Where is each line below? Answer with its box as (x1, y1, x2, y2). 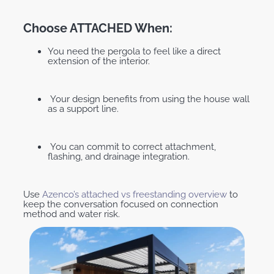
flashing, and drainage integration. (48, 150, 190, 162)
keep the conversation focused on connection (23, 198, 218, 210)
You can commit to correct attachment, (50, 141, 216, 152)
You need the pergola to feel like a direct (48, 45, 221, 57)
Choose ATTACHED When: (23, 20, 172, 35)
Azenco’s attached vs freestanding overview (42, 188, 227, 200)
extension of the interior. (48, 55, 150, 67)
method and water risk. (23, 208, 120, 220)
